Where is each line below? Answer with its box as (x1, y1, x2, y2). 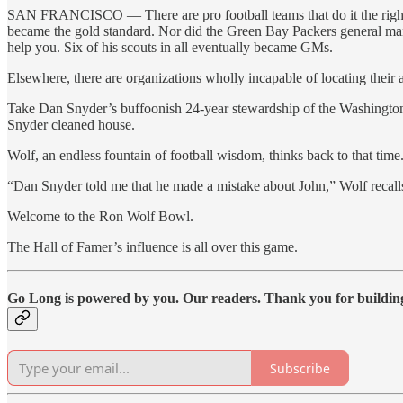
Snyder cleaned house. (7, 116, 135, 132)
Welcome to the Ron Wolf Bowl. (7, 208, 193, 224)
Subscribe (270, 359, 330, 377)
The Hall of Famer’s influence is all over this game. (7, 238, 298, 255)
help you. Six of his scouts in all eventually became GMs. (7, 39, 333, 55)
